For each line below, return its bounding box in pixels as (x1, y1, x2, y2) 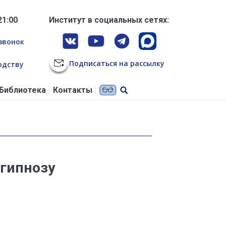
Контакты (52, 85, 92, 95)
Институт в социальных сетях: (49, 15, 169, 25)
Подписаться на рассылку (69, 58, 164, 68)
